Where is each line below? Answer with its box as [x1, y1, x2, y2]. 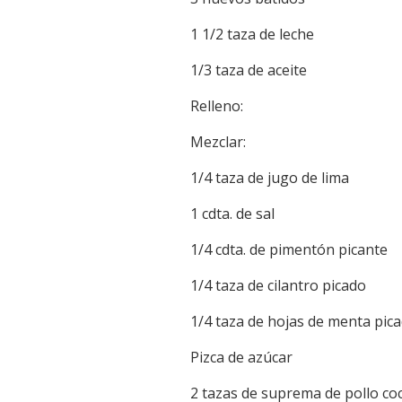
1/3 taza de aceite [190, 60, 307, 81]
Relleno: [190, 96, 243, 117]
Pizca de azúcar [190, 347, 293, 368]
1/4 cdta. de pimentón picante [190, 240, 388, 260]
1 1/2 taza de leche [190, 24, 314, 45]
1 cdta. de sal [190, 204, 275, 224]
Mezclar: [190, 132, 246, 153]
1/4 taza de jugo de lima [190, 168, 349, 188]
